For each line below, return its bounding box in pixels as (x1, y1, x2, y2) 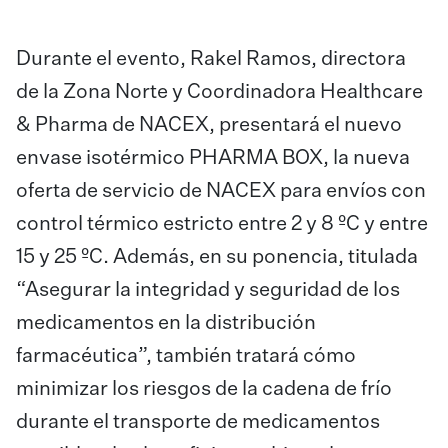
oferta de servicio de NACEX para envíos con (16, 181, 426, 201)
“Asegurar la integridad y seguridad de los (16, 280, 400, 300)
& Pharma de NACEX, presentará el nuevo (16, 115, 402, 135)
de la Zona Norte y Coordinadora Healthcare (16, 82, 423, 102)
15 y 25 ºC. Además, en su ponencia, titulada (16, 247, 418, 267)
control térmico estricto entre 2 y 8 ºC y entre (16, 214, 428, 234)
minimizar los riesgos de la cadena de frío (16, 379, 392, 399)
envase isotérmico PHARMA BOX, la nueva (16, 148, 410, 168)
